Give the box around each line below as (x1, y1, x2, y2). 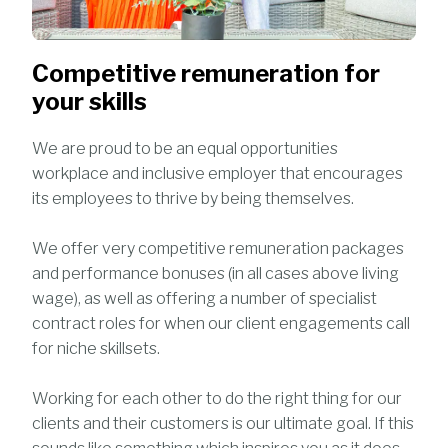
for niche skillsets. (32, 339, 161, 359)
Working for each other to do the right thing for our (32, 389, 403, 409)
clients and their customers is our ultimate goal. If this (32, 414, 415, 434)
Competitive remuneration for (32, 59, 381, 89)
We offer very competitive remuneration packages (32, 239, 405, 259)
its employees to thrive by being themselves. (32, 189, 355, 209)
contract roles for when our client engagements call (32, 314, 411, 334)
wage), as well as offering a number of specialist (32, 289, 378, 309)
